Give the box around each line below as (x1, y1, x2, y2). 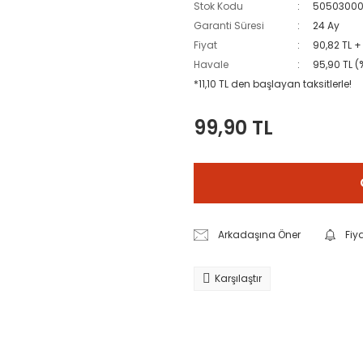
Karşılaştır (215, 271, 262, 285)
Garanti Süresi (194, 19, 264, 32)
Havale (194, 58, 228, 71)
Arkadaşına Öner (218, 228, 301, 241)
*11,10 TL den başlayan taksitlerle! (194, 77, 352, 91)
